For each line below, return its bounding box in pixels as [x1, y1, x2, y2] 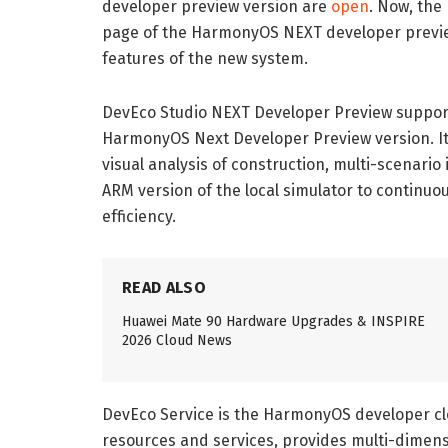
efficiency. [102, 207, 176, 227]
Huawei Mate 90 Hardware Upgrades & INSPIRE [122, 313, 425, 331]
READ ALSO [122, 278, 206, 298]
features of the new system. [102, 49, 308, 69]
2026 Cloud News [122, 332, 232, 350]
